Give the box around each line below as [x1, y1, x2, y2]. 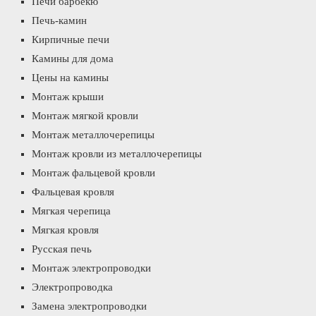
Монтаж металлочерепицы [32, 129, 154, 140]
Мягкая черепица [32, 205, 111, 217]
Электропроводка [32, 281, 113, 293]
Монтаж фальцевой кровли [32, 167, 155, 178]
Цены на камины [32, 72, 109, 83]
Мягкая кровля [32, 224, 99, 236]
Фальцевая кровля [32, 186, 114, 197]
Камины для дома [32, 53, 114, 64]
